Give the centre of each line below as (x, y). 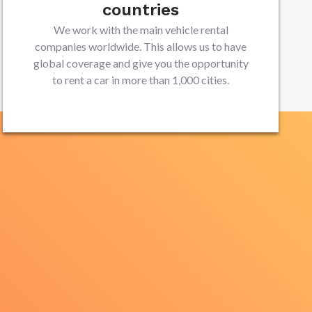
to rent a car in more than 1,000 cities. (141, 80)
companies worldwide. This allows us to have (141, 46)
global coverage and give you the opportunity (141, 63)
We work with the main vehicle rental (141, 30)
